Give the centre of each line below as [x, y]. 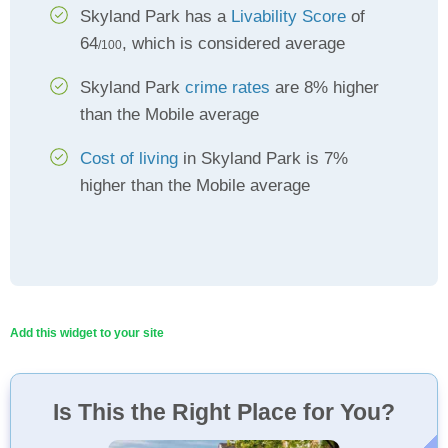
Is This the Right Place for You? [224, 412]
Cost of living [129, 158]
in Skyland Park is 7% [263, 158]
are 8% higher [324, 87]
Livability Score [288, 16]
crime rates [227, 87]
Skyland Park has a [155, 16]
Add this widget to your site [87, 333]
